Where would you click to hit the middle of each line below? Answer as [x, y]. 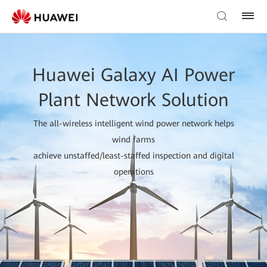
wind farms [133, 140]
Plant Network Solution [133, 100]
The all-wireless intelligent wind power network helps [133, 124]
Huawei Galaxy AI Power [133, 75]
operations [133, 172]
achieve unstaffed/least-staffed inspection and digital [133, 156]
